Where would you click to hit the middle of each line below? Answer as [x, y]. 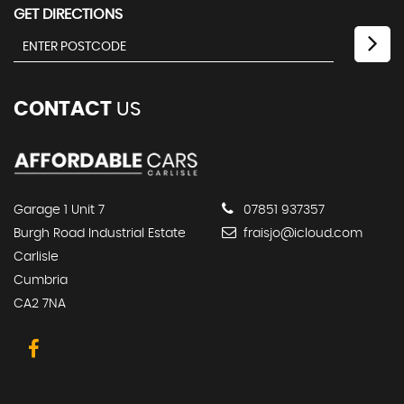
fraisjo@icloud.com [301, 234]
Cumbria [41, 281]
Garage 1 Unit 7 [59, 211]
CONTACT [63, 110]
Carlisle [36, 257]
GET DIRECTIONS [68, 15]
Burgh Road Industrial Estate [100, 234]
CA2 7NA [40, 304]
